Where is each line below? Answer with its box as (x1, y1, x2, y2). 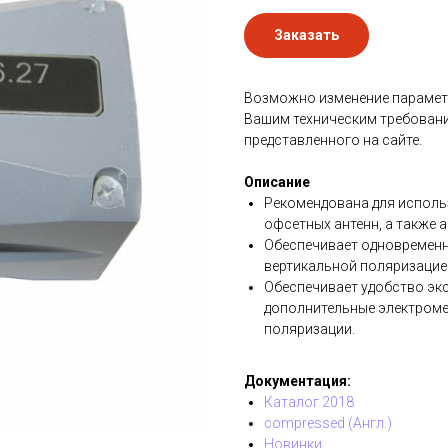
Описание (244, 174, 310, 190)
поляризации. (264, 321, 355, 337)
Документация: (244, 373, 351, 389)
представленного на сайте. (244, 132, 422, 148)
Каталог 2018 (264, 394, 354, 410)
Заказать (274, 27, 339, 43)
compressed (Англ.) (264, 415, 392, 431)
